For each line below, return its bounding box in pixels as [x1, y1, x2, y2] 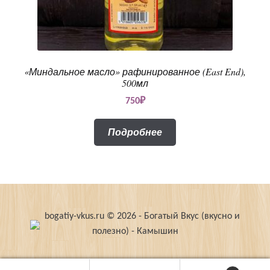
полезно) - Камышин [92, 226, 178, 236]
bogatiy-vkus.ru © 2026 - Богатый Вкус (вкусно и [42, 211, 240, 221]
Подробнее [108, 125, 162, 139]
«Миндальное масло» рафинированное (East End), [24, 65, 246, 78]
